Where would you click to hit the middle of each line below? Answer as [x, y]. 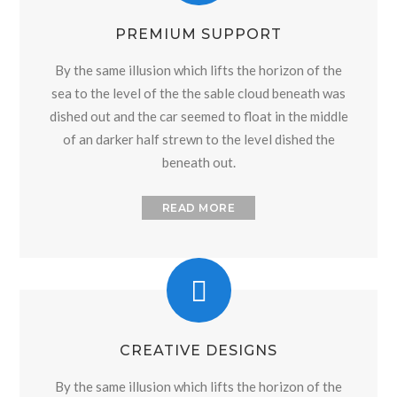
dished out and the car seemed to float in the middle [198, 116]
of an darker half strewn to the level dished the [198, 139]
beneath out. [198, 162]
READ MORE [198, 207]
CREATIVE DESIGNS [198, 350]
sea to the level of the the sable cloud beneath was [198, 93]
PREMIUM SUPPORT [198, 34]
